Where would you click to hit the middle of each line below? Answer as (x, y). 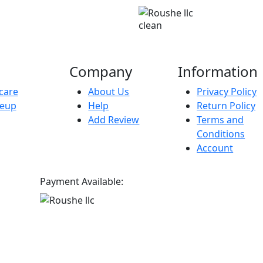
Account (215, 148)
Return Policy (226, 105)
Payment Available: (82, 181)
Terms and (220, 119)
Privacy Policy (227, 91)
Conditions (221, 134)
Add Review (114, 119)
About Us (109, 91)
